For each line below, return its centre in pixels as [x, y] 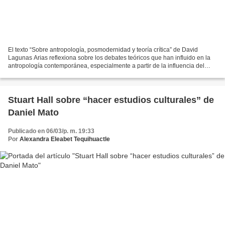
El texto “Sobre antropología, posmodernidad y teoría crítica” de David [103, 49]
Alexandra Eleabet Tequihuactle [65, 139]
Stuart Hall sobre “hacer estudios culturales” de [111, 100]
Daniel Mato [33, 112]
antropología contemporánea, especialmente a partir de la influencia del [106, 66]
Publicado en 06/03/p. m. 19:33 [51, 131]
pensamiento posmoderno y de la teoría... [65, 74]
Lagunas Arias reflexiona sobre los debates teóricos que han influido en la [109, 58]
